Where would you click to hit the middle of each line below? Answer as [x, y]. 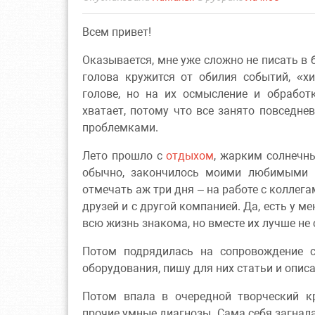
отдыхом [190, 156]
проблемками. [120, 128]
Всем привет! [117, 32]
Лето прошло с [124, 156]
